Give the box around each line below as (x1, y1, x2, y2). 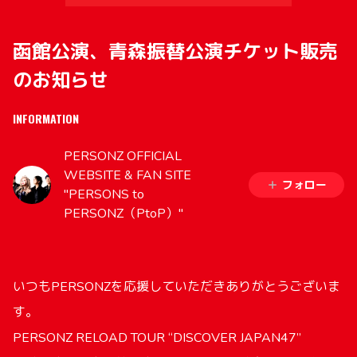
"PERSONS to (64, 186, 144, 203)
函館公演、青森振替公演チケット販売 (13, 39, 338, 65)
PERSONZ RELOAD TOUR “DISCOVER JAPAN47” (13, 329, 314, 347)
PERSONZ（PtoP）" (64, 205, 183, 222)
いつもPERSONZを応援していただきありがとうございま (13, 278, 340, 296)
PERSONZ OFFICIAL (64, 147, 182, 165)
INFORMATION (13, 110, 79, 127)
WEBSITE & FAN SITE (64, 167, 191, 184)
